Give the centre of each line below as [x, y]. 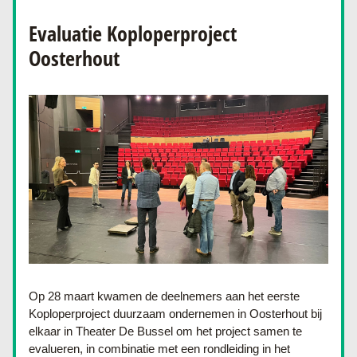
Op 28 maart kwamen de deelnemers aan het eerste [164, 296]
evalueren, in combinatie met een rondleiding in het [159, 349]
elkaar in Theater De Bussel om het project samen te [165, 331]
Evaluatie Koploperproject [133, 33]
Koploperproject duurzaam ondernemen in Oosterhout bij [175, 314]
